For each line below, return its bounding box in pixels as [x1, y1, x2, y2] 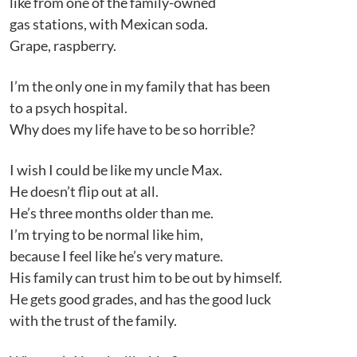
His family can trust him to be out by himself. [10, 269, 282, 286]
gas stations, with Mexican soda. [10, 15, 208, 33]
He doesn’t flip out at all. [10, 182, 159, 200]
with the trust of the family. [10, 312, 177, 329]
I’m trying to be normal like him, [10, 226, 203, 243]
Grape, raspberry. [10, 37, 119, 54]
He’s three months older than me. [10, 204, 214, 222]
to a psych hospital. [10, 99, 127, 116]
